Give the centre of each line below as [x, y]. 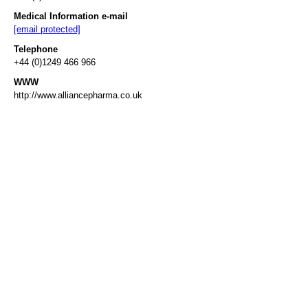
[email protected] [47, 29]
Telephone [36, 49]
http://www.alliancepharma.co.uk [78, 95]
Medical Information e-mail [71, 16]
